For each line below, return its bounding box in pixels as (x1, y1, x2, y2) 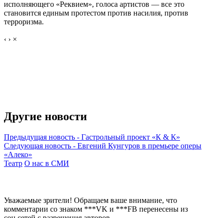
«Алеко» (4, 150, 32, 159)
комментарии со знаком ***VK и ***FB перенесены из (4, 205, 188, 214)
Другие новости (4, 110, 87, 123)
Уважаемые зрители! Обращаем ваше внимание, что (4, 196, 177, 205)
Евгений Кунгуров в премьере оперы (77, 142, 201, 150)
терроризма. (4, 17, 44, 26)
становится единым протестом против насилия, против (4, 8, 188, 17)
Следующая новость (4, 142, 71, 150)
